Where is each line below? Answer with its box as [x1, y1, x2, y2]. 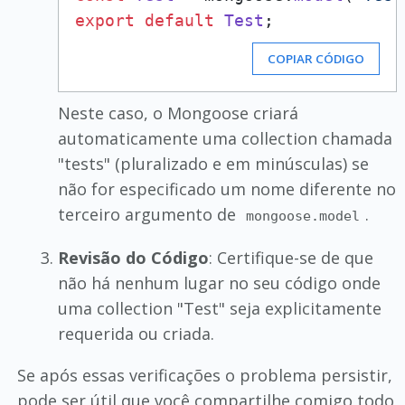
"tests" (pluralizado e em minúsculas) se [57, 152, 369, 174]
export [74, 10, 135, 30]
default [144, 10, 214, 30]
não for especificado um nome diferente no [57, 177, 396, 200]
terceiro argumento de [57, 202, 240, 225]
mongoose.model [246, 207, 361, 224]
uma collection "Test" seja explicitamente [57, 297, 381, 319]
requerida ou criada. [57, 322, 214, 344]
